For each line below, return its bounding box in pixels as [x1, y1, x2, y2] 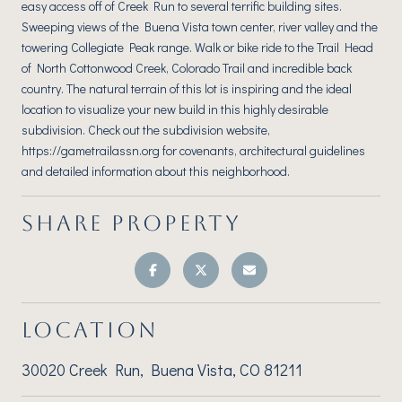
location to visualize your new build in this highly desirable [22, 100, 328, 118]
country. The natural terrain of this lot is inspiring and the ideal [22, 79, 352, 97]
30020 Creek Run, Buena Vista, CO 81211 [22, 358, 302, 380]
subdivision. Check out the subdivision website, [22, 120, 270, 138]
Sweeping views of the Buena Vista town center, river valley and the [22, 17, 378, 35]
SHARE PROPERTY [22, 210, 241, 236]
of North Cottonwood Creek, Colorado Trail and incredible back [22, 58, 352, 76]
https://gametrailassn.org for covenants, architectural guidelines [22, 141, 365, 159]
